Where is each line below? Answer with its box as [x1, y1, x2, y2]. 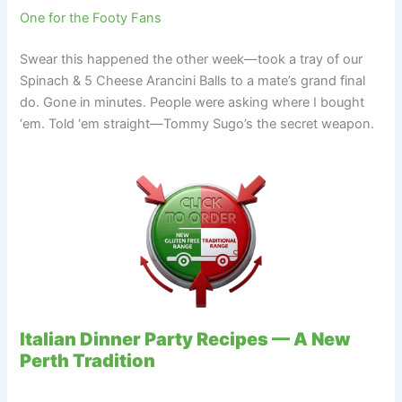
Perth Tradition [20, 349, 156, 371]
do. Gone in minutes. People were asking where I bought [20, 94, 365, 111]
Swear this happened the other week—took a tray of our [20, 51, 363, 68]
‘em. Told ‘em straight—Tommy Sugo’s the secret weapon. [20, 116, 375, 133]
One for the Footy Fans [20, 10, 162, 27]
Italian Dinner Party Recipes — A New [20, 328, 352, 350]
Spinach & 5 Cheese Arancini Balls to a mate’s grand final [20, 73, 366, 90]
